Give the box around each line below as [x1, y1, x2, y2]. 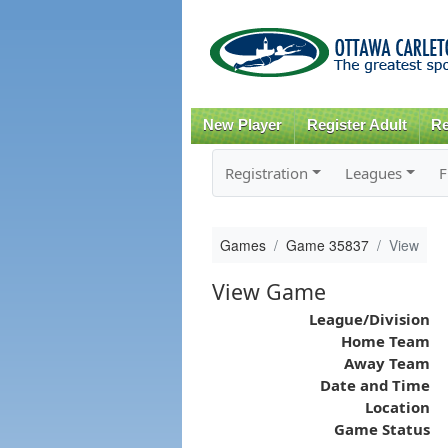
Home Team [340, 330, 430, 351]
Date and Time [319, 374, 430, 395]
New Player [202, 117, 282, 133]
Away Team [343, 352, 430, 373]
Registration [224, 162, 308, 183]
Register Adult [306, 117, 407, 133]
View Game [211, 276, 326, 306]
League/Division [308, 308, 430, 329]
